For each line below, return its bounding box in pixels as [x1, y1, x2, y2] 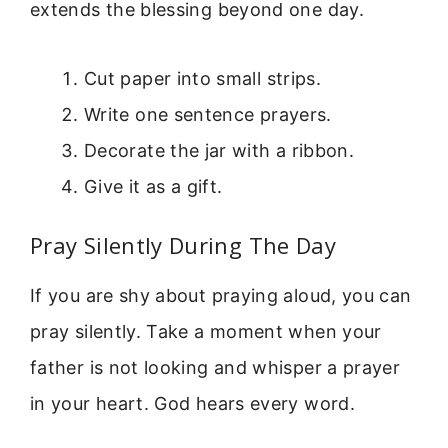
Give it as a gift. [84, 175, 223, 197]
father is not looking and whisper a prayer [30, 356, 401, 378]
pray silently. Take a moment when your [30, 320, 382, 342]
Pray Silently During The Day [30, 229, 337, 260]
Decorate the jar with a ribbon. [84, 139, 355, 161]
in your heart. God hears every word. [30, 392, 355, 414]
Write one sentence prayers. [84, 103, 332, 125]
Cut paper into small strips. [84, 67, 322, 89]
